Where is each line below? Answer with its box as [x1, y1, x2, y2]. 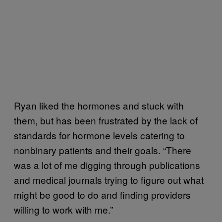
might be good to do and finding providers [14, 187, 191, 201]
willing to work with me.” [14, 202, 113, 216]
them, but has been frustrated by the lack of [14, 113, 198, 127]
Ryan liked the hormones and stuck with [14, 98, 184, 112]
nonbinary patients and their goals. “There [14, 143, 191, 157]
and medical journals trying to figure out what [14, 172, 204, 186]
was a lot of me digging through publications [14, 158, 200, 171]
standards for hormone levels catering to [14, 128, 185, 142]
